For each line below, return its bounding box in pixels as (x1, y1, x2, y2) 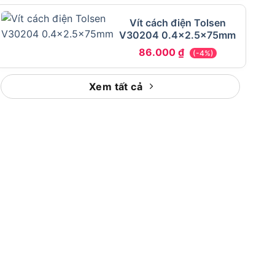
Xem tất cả (88, 80, 143, 93)
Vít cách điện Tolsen (129, 17, 226, 29)
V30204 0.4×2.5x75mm (119, 29, 236, 42)
